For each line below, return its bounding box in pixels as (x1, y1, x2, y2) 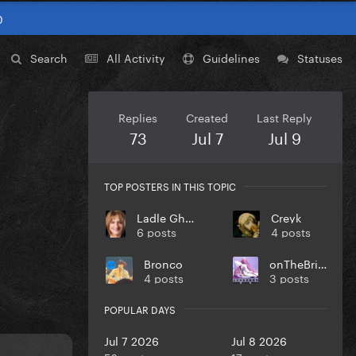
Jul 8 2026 (230, 331, 287, 349)
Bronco (144, 254, 183, 273)
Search (30, 48, 68, 67)
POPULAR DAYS (104, 300, 176, 316)
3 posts (269, 269, 309, 287)
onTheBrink (317, 254, 327, 273)
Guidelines (203, 48, 260, 67)
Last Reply (257, 108, 312, 126)
